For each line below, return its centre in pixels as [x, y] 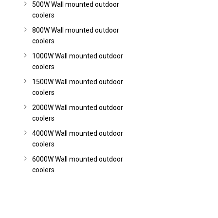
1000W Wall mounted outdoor [77, 56]
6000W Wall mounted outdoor [77, 159]
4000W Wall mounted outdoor [77, 133]
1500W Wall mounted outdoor [77, 82]
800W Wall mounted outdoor [76, 30]
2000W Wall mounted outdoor [77, 108]
